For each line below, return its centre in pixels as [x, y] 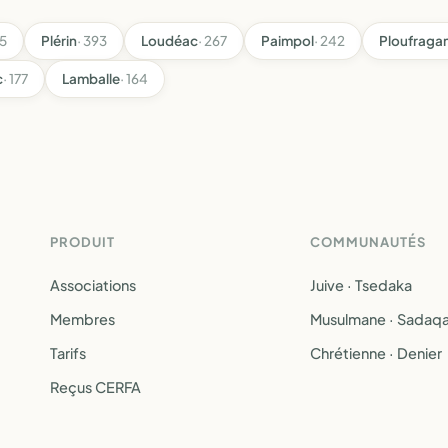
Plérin [59, 40]
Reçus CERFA [95, 387]
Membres [82, 319]
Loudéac [169, 40]
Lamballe [91, 78]
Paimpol [287, 40]
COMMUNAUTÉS [368, 242]
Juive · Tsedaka [361, 285]
